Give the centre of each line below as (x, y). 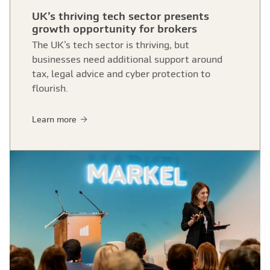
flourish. (50, 88)
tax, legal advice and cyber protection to (121, 73)
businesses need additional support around (127, 59)
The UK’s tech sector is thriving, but (111, 44)
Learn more (55, 120)
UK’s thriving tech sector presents (121, 16)
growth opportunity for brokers (115, 28)
